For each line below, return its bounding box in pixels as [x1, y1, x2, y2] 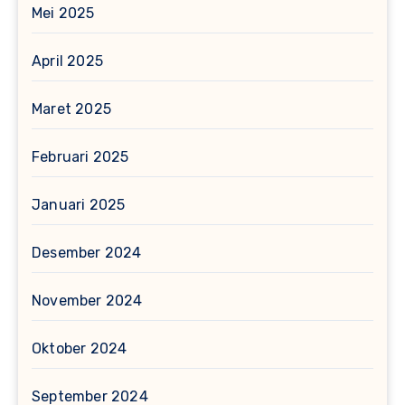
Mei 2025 [32, 5, 95, 23]
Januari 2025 [32, 196, 126, 214]
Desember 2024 [32, 244, 142, 262]
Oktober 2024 [32, 340, 127, 358]
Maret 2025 [32, 100, 111, 118]
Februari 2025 [32, 148, 129, 166]
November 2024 [32, 292, 143, 310]
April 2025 [32, 52, 103, 71]
